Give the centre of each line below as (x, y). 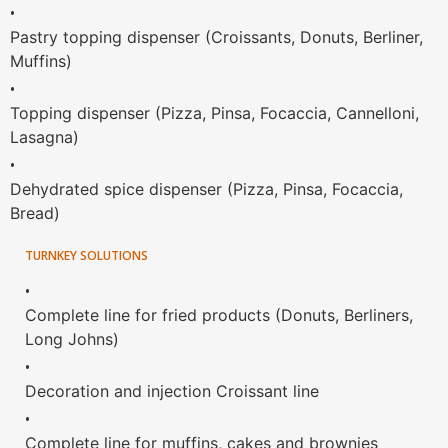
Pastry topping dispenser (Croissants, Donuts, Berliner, (216, 36)
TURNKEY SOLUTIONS (86, 255)
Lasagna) (44, 136)
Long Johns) (72, 338)
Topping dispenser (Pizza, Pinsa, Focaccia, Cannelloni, (214, 112)
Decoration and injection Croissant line (172, 390)
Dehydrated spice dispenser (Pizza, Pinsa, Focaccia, (206, 188)
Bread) (35, 212)
